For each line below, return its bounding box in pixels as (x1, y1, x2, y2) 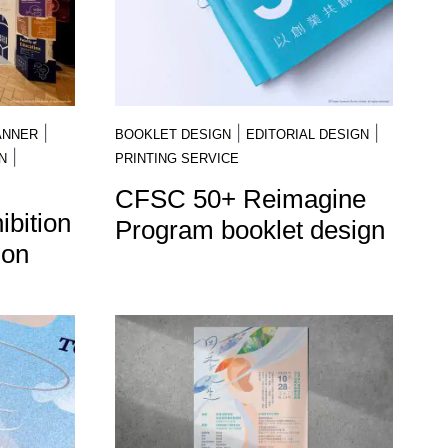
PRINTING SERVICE (114, 151, 239, 167)
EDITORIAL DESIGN (245, 127, 369, 143)
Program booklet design (114, 215, 385, 246)
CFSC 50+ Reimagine (114, 184, 366, 215)
